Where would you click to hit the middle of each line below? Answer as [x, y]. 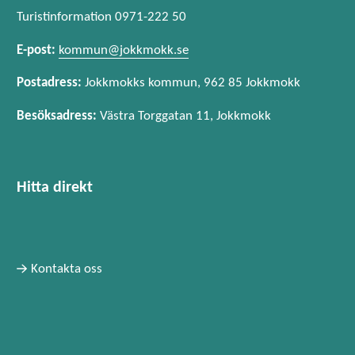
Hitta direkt [55, 188]
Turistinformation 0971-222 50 [101, 17]
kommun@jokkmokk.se [124, 50]
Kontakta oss [66, 269]
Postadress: [49, 83]
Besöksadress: [57, 116]
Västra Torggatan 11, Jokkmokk [184, 116]
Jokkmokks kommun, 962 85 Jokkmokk [191, 83]
